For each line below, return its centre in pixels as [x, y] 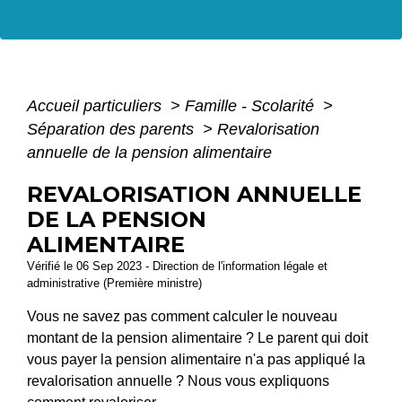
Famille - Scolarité [252, 105]
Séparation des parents [113, 129]
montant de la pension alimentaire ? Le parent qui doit [197, 337]
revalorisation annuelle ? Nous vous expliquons [178, 380]
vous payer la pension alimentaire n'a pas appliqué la [196, 359]
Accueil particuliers [96, 105]
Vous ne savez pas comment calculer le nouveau [182, 316]
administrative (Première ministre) [114, 283]
